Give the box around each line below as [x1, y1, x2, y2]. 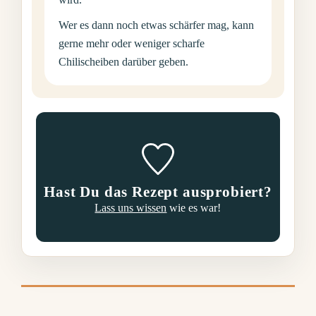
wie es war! [166, 201, 221, 214]
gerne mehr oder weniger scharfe [59, 37, 205, 49]
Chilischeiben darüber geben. [59, 55, 189, 68]
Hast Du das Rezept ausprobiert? [44, 183, 272, 200]
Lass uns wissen [95, 201, 167, 214]
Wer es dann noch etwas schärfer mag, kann [59, 18, 255, 31]
